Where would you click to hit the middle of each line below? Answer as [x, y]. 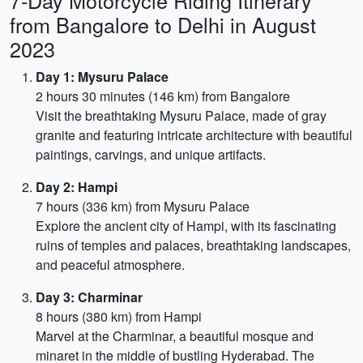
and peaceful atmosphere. [110, 265]
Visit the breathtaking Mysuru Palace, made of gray [181, 115]
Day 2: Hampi [77, 187]
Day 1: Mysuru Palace [102, 77]
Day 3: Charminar [89, 297]
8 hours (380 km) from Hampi [119, 316]
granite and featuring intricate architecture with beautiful [194, 135]
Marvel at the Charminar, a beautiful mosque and [175, 336]
